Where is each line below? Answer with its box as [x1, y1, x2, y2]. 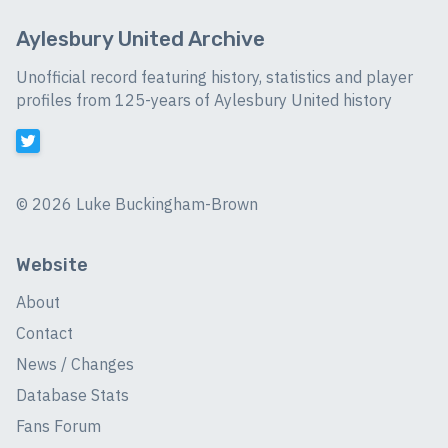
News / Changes [16, 354, 134, 374]
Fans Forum [16, 416, 101, 436]
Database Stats [16, 385, 129, 405]
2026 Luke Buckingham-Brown [32, 194, 258, 214]
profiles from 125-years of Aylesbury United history [16, 90, 392, 111]
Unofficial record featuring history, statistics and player [16, 67, 413, 88]
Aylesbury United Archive [16, 26, 265, 52]
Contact [16, 323, 73, 343]
